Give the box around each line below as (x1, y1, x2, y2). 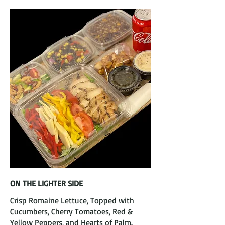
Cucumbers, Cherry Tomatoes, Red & (10, 206, 133, 216)
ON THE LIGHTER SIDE (10, 178, 83, 188)
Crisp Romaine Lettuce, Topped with (10, 195, 134, 205)
